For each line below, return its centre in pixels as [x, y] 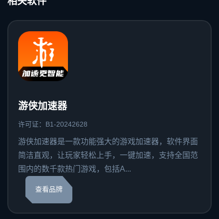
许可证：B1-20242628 [53, 124]
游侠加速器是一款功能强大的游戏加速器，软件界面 [108, 142]
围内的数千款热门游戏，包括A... [75, 169]
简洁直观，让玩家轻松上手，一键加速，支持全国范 [108, 155]
